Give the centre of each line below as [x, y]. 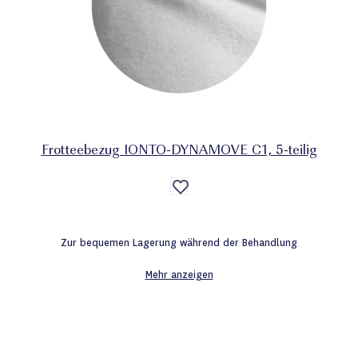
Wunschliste [209, 211]
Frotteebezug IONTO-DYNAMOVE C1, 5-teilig [179, 151]
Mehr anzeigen [179, 274]
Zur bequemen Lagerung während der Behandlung [179, 243]
